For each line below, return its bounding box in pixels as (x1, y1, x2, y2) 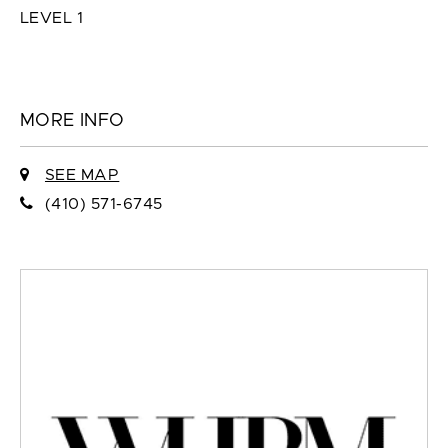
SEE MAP (44, 167, 120, 184)
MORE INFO (20, 112, 125, 131)
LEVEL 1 (20, 10, 84, 27)
